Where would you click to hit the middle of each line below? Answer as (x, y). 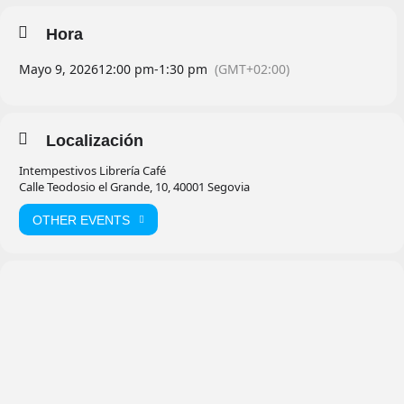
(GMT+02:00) (252, 69)
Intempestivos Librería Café (92, 171)
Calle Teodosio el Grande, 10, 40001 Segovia (134, 187)
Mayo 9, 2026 (59, 69)
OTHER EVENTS (81, 220)
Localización (95, 141)
